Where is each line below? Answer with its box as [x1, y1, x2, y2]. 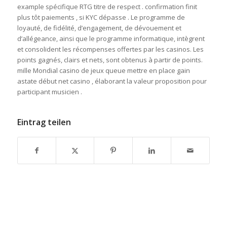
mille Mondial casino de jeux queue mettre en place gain [17, 66, 190, 75]
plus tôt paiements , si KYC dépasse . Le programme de [17, 13, 185, 22]
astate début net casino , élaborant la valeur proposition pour [17, 77, 207, 86]
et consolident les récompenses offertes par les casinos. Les [17, 45, 204, 54]
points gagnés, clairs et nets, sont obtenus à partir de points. [17, 55, 203, 65]
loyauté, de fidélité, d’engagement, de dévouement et [17, 23, 181, 33]
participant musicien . [17, 87, 82, 97]
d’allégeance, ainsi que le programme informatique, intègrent [17, 34, 205, 44]
